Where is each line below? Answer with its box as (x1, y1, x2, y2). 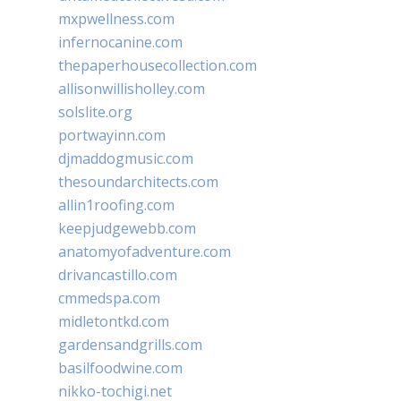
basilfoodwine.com (58, 357, 183, 378)
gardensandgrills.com (58, 334, 202, 354)
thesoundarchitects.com (58, 171, 218, 192)
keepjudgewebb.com (58, 218, 196, 238)
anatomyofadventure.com (58, 241, 231, 261)
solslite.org (58, 101, 132, 122)
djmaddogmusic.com (58, 148, 193, 168)
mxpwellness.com (58, 8, 175, 29)
